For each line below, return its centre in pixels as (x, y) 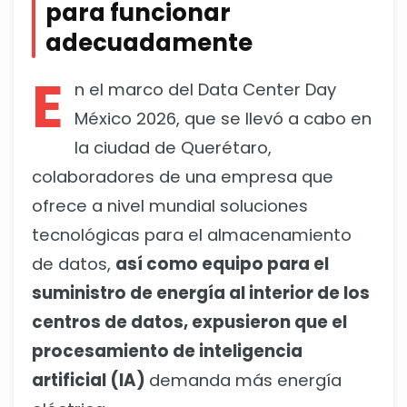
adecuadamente (149, 43)
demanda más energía (245, 381)
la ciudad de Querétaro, (173, 148)
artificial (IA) (90, 381)
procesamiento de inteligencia (167, 352)
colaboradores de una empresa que (183, 177)
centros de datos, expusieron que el (189, 323)
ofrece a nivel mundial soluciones (170, 206)
